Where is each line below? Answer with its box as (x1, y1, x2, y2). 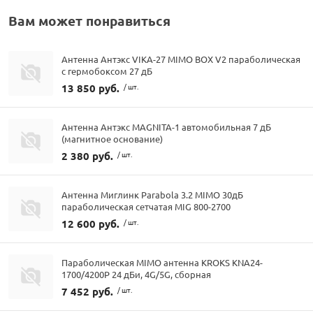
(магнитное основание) (61, 133, 163, 145)
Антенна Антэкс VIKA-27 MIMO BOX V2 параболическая (61, 53, 300, 66)
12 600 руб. (61, 217, 119, 231)
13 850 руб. (61, 81, 119, 96)
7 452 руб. (61, 284, 113, 299)
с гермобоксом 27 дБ (61, 65, 152, 78)
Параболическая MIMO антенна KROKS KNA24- (61, 256, 263, 269)
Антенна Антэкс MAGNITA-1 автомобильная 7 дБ (61, 121, 271, 133)
